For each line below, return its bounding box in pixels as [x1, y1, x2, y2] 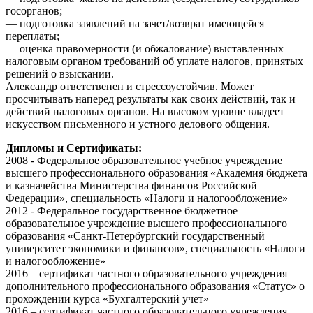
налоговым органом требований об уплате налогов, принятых [6, 54, 303, 67]
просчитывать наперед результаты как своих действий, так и [6, 92, 296, 105]
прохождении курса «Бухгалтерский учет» [6, 292, 209, 305]
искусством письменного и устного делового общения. [6, 117, 270, 130]
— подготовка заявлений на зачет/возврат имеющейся [6, 17, 264, 29]
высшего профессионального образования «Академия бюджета [6, 166, 307, 179]
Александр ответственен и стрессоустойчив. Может [6, 80, 254, 92]
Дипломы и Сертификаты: [6, 141, 142, 154]
